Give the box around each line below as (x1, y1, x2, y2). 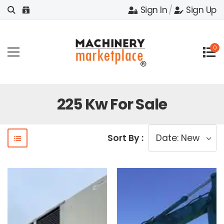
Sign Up (186, 4, 216, 16)
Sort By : (107, 132, 143, 144)
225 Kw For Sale (56, 93, 167, 115)
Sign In (140, 4, 167, 16)
